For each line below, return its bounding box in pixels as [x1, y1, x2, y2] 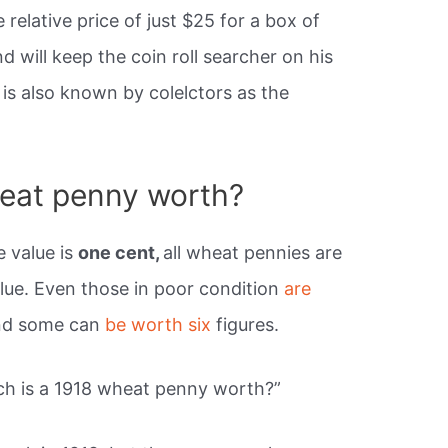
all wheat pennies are [163, 241, 343, 263]
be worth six [105, 313, 217, 335]
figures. [216, 313, 280, 335]
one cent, [78, 241, 164, 263]
